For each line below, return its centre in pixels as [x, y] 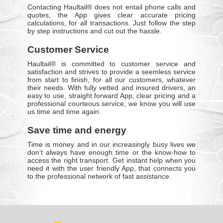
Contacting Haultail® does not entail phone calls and [111, 7]
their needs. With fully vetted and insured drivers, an [111, 88]
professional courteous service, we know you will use [111, 104]
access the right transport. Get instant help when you [111, 161]
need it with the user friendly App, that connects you [111, 168]
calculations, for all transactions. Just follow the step [111, 23]
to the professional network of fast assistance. [99, 176]
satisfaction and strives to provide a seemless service [111, 72]
